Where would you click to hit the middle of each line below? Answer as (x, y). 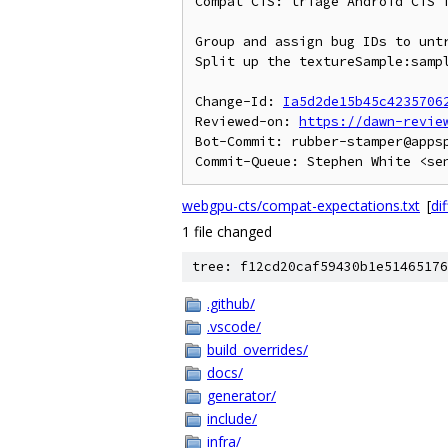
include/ (232, 418)
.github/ (231, 303)
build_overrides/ (257, 349)
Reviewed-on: (247, 121)
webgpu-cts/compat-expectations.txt (301, 205)
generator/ (241, 395)
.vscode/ (234, 326)
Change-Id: (239, 101)
